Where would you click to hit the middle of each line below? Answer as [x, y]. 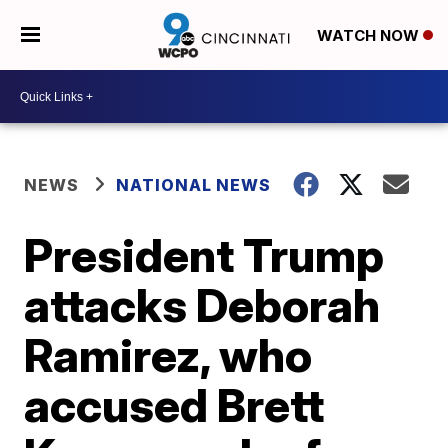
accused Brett [174, 405]
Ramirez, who [168, 355]
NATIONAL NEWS [194, 185]
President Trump [204, 255]
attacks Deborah [202, 305]
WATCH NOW [369, 36]
